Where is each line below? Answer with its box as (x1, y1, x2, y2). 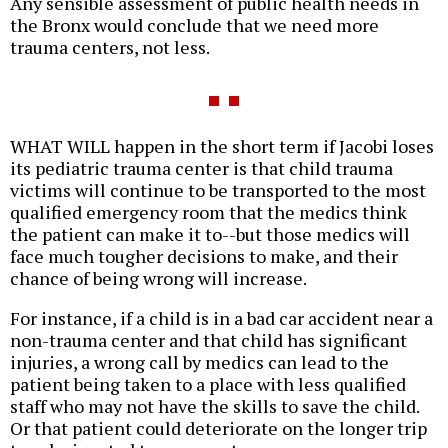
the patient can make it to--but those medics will (10, 222, 410, 247)
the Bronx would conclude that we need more (10, 13, 379, 38)
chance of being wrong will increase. (10, 266, 307, 291)
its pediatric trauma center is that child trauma (10, 156, 393, 181)
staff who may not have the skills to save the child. (10, 394, 419, 419)
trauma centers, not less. (10, 35, 210, 60)
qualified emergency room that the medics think (10, 200, 407, 225)
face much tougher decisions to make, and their (10, 244, 398, 269)
